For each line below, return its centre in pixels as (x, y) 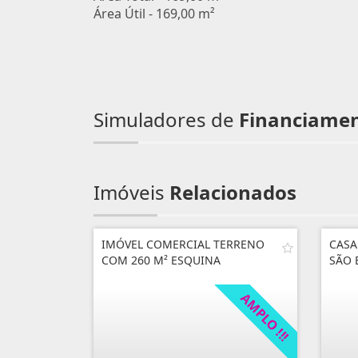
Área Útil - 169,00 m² (154, 14)
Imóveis (131, 192)
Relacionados (233, 192)
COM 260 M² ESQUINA (161, 260)
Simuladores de (166, 119)
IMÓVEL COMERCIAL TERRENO (183, 244)
